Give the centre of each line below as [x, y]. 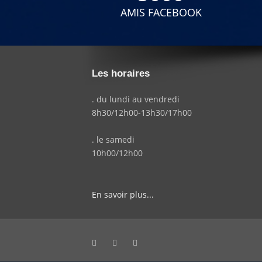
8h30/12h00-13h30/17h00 [142, 113]
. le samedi [113, 140]
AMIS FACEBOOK [161, 13]
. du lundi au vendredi [136, 99]
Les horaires [121, 74]
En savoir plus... [123, 195]
